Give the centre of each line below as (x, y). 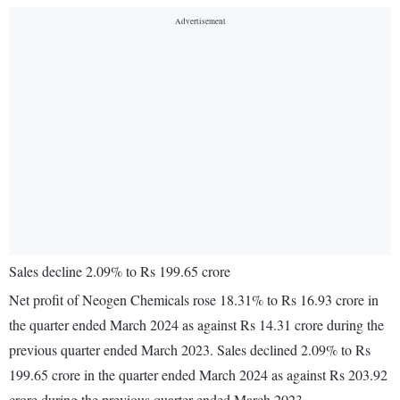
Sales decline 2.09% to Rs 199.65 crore (120, 271)
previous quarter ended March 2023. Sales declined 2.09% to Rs (190, 350)
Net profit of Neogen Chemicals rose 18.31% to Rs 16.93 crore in (194, 300)
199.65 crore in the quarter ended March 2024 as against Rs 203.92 (198, 375)
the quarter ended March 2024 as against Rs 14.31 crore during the (196, 325)
